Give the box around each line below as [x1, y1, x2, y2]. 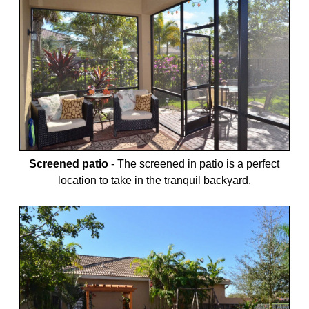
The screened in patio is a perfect [117, 158, 280, 170]
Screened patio [29, 158, 109, 170]
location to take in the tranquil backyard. [57, 175, 251, 187]
